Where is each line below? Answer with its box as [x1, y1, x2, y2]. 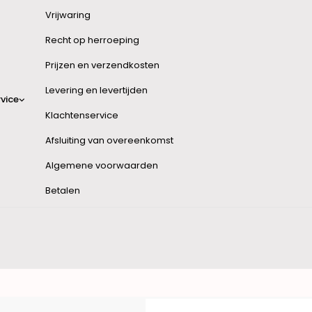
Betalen [45, 184, 80, 197]
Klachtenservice [45, 109, 118, 122]
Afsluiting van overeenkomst [45, 134, 173, 147]
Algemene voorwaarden [45, 159, 158, 172]
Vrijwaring [45, 8, 91, 22]
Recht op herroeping [45, 33, 139, 47]
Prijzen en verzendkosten [45, 58, 159, 72]
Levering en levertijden [45, 84, 148, 97]
